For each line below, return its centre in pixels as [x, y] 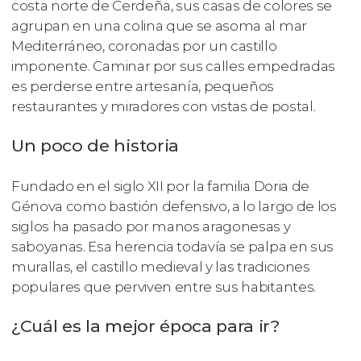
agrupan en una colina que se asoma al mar [159, 26]
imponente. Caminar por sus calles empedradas [173, 66]
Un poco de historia [95, 146]
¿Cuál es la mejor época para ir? [145, 326]
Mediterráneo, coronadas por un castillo [144, 46]
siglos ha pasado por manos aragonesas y [151, 227]
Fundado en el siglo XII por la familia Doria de [160, 187]
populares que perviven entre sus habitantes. [164, 287]
